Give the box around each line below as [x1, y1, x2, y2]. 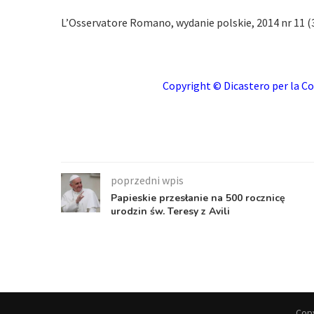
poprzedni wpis [111, 173, 184, 187]
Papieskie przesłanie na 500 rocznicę [111, 191, 285, 205]
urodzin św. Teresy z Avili [111, 205, 230, 218]
